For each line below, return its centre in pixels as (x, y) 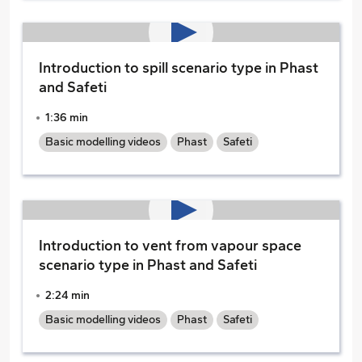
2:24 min (67, 295)
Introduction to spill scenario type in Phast (179, 68)
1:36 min (67, 118)
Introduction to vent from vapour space (170, 246)
